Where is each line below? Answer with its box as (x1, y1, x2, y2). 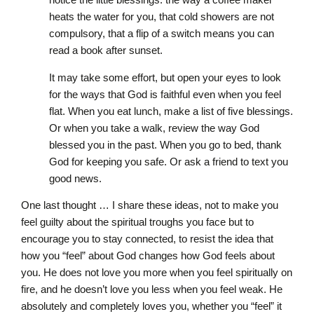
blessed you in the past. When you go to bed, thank (49, 138, 282, 151)
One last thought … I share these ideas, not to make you (21, 199, 278, 212)
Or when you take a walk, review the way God (49, 121, 259, 134)
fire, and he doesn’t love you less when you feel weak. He (21, 283, 282, 296)
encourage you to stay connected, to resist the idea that (21, 233, 273, 245)
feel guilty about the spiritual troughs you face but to (21, 216, 254, 228)
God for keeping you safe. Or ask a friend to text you (49, 155, 288, 168)
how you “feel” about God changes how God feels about (21, 250, 275, 262)
